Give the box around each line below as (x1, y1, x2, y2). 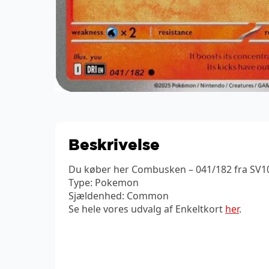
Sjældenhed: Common (68, 189, 169, 202)
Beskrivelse (68, 134, 160, 153)
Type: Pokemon (68, 175, 139, 189)
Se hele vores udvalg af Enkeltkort (68, 202, 225, 216)
